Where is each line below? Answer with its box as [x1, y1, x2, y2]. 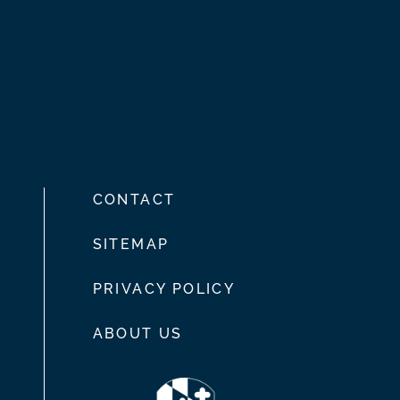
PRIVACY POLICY [92, 280, 236, 298]
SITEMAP [92, 236, 170, 254]
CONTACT [92, 191, 176, 209]
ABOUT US [92, 325, 183, 343]
